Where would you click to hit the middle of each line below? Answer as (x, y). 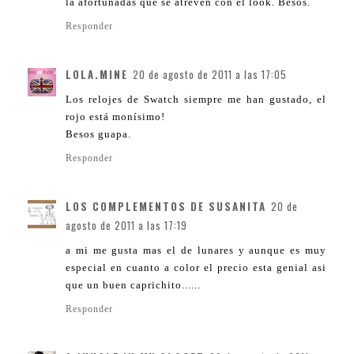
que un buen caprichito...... (133, 285)
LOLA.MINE (97, 75)
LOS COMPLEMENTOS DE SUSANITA (166, 207)
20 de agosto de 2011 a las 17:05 (210, 75)
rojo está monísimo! (115, 117)
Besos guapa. (98, 134)
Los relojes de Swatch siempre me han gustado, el (196, 100)
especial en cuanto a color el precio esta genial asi (196, 268)
